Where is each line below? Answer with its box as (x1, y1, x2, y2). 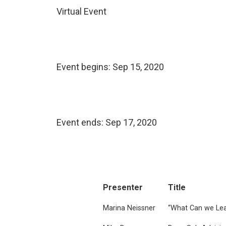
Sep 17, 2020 (105, 117, 157, 128)
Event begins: (56, 61, 112, 72)
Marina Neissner (103, 203, 155, 212)
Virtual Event (56, 6, 106, 17)
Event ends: (56, 117, 105, 128)
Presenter (103, 182, 143, 192)
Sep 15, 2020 (112, 61, 164, 72)
